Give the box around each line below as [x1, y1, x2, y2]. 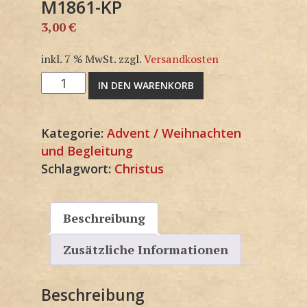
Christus [114, 160, 164, 177]
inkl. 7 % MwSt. [41, 51, 116, 66]
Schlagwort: [41, 160, 114, 177]
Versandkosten [144, 51, 219, 66]
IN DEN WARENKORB [98, 78, 195, 92]
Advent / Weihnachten [107, 124, 241, 141]
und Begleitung [41, 142, 133, 159]
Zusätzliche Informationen [63, 241, 228, 258]
